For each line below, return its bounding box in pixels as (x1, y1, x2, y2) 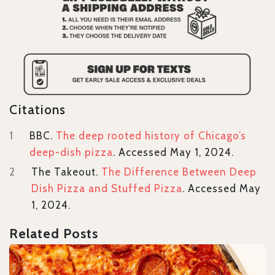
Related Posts (9, 225, 99, 242)
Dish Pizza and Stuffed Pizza (31, 182, 183, 195)
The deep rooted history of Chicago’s (55, 130, 247, 142)
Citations (9, 101, 66, 118)
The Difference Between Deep (101, 166, 257, 179)
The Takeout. (31, 166, 101, 179)
